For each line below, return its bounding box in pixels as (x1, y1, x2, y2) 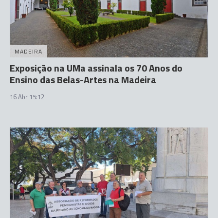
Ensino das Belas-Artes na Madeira (10, 72, 156, 87)
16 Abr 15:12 (10, 92, 44, 102)
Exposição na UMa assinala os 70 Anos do (10, 60, 182, 75)
